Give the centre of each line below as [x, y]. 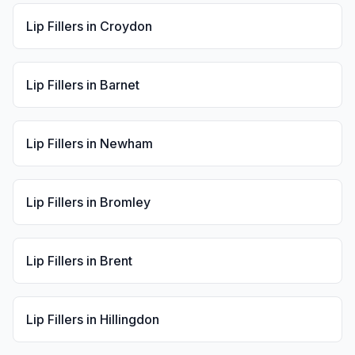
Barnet [120, 85]
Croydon [126, 26]
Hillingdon [130, 319]
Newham [126, 143]
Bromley [125, 202]
